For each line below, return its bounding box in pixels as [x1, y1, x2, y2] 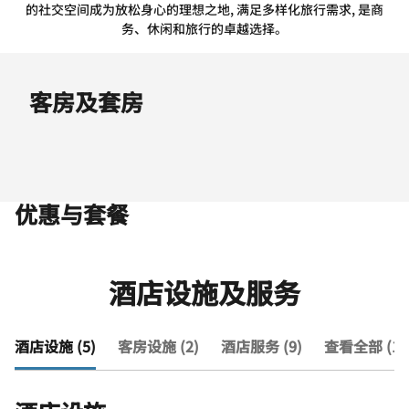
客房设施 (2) [118, 335, 199, 357]
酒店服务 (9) [221, 335, 302, 357]
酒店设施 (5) [15, 335, 96, 357]
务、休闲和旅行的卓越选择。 [121, 19, 288, 37]
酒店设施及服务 [109, 272, 300, 312]
